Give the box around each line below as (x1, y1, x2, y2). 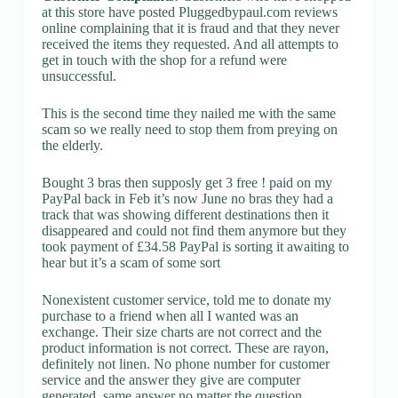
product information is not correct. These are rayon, (41, 339, 329, 355)
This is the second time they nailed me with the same (41, 105, 336, 121)
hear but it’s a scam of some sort (41, 254, 220, 270)
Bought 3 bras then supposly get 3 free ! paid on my (41, 174, 332, 190)
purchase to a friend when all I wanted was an (41, 307, 298, 323)
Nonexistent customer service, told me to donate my (41, 291, 331, 307)
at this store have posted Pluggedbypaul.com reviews (41, 4, 338, 20)
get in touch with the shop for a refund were (41, 52, 287, 68)
